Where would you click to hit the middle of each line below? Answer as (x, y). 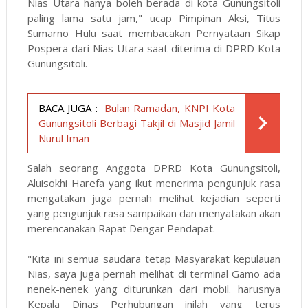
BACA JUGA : (68, 108)
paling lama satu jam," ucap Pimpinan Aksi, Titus (154, 18)
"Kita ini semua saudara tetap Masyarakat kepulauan (154, 259)
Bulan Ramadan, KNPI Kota (170, 108)
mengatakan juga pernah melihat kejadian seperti (154, 198)
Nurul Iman (64, 139)
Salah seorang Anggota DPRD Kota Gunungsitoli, (154, 168)
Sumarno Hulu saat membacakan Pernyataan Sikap (154, 33)
